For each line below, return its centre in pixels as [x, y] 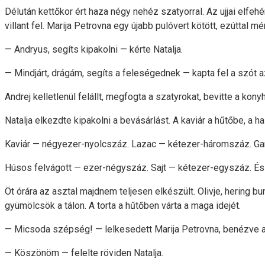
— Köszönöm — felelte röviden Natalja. [84, 253]
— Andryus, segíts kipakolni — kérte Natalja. [94, 50]
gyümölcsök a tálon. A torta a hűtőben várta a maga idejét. [123, 206]
